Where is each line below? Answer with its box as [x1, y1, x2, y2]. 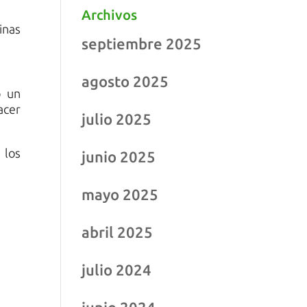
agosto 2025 [82, 73, 169, 90]
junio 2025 [82, 148, 156, 165]
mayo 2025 [82, 186, 159, 203]
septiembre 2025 [82, 35, 202, 52]
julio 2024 [82, 261, 152, 278]
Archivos [82, 7, 138, 23]
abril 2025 [82, 223, 153, 241]
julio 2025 [82, 110, 152, 127]
